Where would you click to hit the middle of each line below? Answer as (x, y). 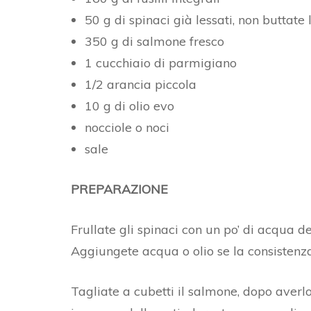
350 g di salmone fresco (154, 42)
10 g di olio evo (129, 106)
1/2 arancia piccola (141, 85)
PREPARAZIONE (119, 190)
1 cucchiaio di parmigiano (161, 63)
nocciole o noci (127, 128)
